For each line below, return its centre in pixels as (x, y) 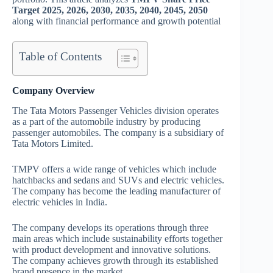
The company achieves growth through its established (115, 261)
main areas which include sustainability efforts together (117, 239)
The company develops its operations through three (110, 228)
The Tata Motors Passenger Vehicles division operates (115, 111)
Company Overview (54, 91)
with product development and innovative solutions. (112, 250)
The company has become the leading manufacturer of (116, 191)
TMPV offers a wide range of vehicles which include (114, 169)
